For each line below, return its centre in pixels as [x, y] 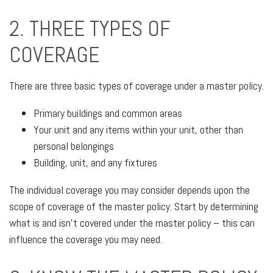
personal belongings [74, 146]
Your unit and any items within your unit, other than [138, 129]
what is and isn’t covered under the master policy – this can [132, 223]
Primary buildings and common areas [108, 113]
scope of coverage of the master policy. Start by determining [134, 206]
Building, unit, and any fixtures [95, 162]
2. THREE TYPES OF [90, 29]
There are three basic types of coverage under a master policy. [136, 86]
